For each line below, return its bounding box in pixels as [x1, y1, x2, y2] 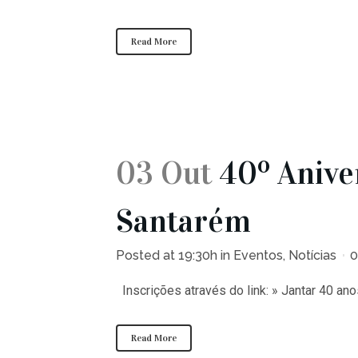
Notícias [288, 248, 336, 263]
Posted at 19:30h [116, 248, 217, 263]
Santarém [116, 201, 251, 241]
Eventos [233, 248, 283, 263]
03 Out [116, 153, 212, 193]
